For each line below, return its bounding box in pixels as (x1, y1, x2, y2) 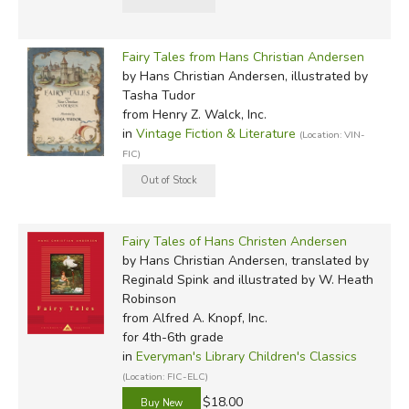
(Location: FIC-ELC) (121, 369, 208, 383)
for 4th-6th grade (121, 328, 224, 346)
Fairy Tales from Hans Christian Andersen (121, 47, 364, 66)
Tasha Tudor (121, 86, 195, 104)
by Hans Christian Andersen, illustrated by (121, 67, 368, 85)
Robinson (121, 289, 176, 308)
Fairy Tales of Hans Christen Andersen (121, 232, 347, 250)
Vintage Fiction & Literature (135, 124, 296, 142)
